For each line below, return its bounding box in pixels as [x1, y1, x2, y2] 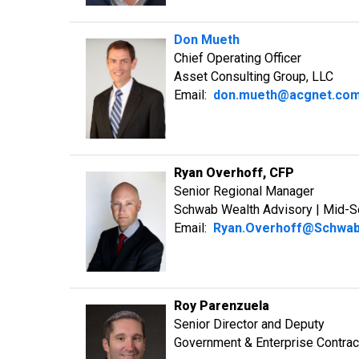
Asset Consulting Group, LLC [174, 69, 333, 84]
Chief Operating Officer [174, 50, 301, 66]
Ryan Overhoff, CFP [174, 165, 294, 180]
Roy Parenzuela [174, 298, 269, 313]
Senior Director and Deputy [174, 317, 325, 332]
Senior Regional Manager [174, 184, 314, 199]
